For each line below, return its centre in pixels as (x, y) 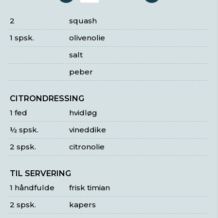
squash (83, 21)
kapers (83, 205)
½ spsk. (24, 130)
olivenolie (87, 38)
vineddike (88, 130)
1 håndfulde (32, 188)
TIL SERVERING (40, 173)
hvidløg (83, 113)
